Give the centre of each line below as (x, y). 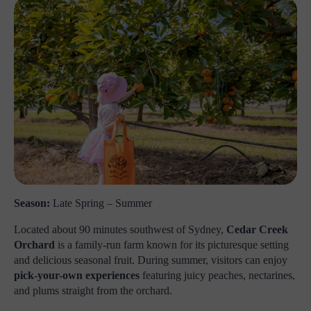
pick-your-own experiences (77, 276)
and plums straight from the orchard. (93, 291)
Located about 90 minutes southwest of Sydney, (120, 230)
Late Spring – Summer (101, 203)
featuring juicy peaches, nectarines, (217, 276)
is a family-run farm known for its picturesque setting (172, 245)
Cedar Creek (257, 230)
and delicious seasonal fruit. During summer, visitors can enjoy (151, 260)
